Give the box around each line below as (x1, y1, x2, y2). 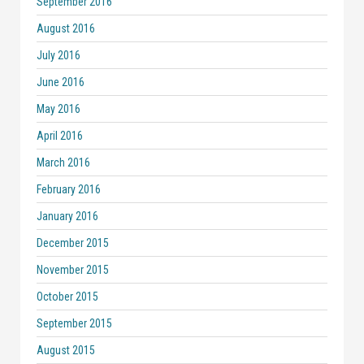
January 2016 (37, 210, 98, 223)
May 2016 (37, 102, 80, 115)
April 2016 (37, 129, 83, 142)
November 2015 (37, 263, 109, 276)
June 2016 (37, 76, 84, 89)
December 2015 (37, 236, 109, 249)
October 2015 (37, 290, 98, 303)
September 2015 (37, 317, 112, 330)
